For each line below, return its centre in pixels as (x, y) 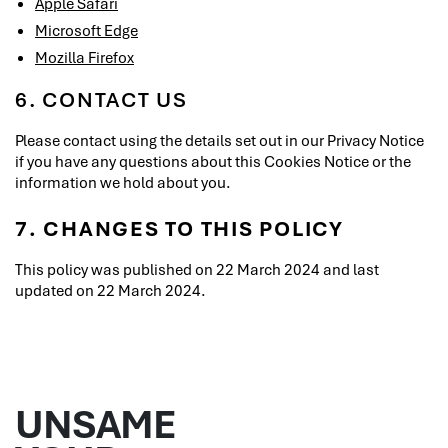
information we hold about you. (123, 182)
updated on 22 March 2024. (110, 290)
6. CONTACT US (101, 99)
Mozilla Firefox (84, 57)
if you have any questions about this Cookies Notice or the (213, 161)
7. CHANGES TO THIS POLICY (179, 228)
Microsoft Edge (86, 30)
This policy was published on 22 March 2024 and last (197, 269)
